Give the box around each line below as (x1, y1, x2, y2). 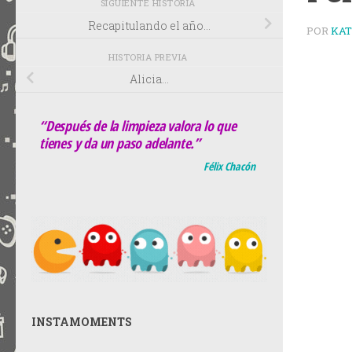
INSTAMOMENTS (31, 314, 132, 330)
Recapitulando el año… (88, 17, 211, 33)
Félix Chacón (203, 159, 255, 174)
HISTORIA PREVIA (108, 50, 190, 63)
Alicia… (130, 71, 169, 87)
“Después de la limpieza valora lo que (39, 116, 236, 136)
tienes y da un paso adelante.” (39, 134, 201, 153)
